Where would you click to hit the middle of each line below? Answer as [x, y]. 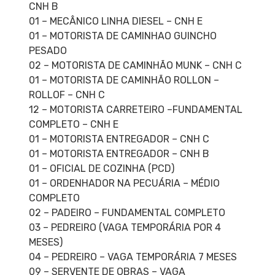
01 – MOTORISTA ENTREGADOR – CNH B [119, 154]
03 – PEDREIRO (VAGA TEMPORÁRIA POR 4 [125, 228]
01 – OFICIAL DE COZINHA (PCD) [101, 169]
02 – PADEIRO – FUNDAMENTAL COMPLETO [127, 213]
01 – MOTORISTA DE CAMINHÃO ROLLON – [124, 80]
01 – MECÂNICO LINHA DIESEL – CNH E [115, 21]
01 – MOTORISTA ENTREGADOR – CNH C [119, 139]
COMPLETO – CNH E [73, 125]
